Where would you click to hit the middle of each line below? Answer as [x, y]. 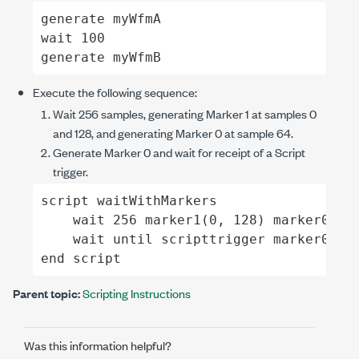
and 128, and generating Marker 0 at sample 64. [173, 133]
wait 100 [73, 38]
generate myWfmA [101, 18]
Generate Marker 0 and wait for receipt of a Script [179, 152]
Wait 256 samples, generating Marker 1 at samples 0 [185, 113]
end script [81, 258]
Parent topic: [46, 293]
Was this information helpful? [98, 345]
